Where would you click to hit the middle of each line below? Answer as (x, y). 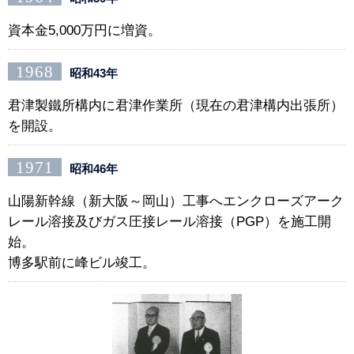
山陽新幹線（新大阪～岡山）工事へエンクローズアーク (176, 201)
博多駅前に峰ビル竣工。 (82, 263)
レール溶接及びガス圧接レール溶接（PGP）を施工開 (169, 222)
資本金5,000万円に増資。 (85, 31)
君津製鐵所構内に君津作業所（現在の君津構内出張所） (176, 106)
